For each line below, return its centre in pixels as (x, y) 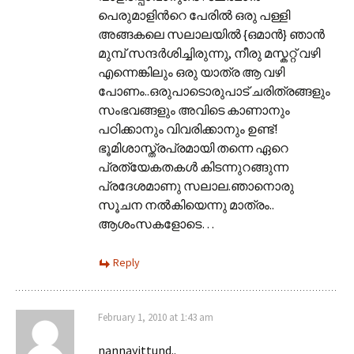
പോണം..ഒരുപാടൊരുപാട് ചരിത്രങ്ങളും (214, 90)
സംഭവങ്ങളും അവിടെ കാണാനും (194, 109)
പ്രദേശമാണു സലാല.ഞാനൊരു (196, 185)
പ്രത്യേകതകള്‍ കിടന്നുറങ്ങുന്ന (193, 166)
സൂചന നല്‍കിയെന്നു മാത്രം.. (186, 204)
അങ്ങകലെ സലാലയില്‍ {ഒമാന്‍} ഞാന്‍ (211, 34)
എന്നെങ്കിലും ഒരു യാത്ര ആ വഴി (191, 72)
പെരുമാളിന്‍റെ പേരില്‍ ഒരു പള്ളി (194, 15)
